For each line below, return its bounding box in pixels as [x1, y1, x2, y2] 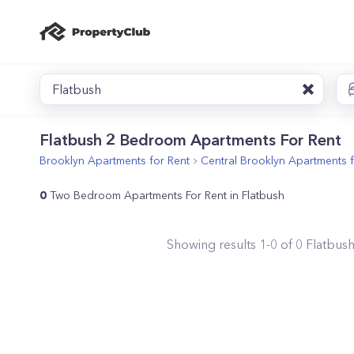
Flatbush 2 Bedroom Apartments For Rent [40, 130, 341, 149]
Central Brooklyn [201, 153, 285, 168]
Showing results [166, 236, 259, 252]
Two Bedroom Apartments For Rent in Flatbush [50, 188, 284, 202]
